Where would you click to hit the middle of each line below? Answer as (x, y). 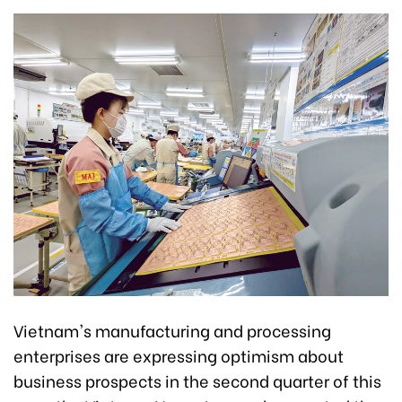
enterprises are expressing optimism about (179, 354)
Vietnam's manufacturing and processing (172, 329)
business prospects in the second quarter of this (197, 380)
